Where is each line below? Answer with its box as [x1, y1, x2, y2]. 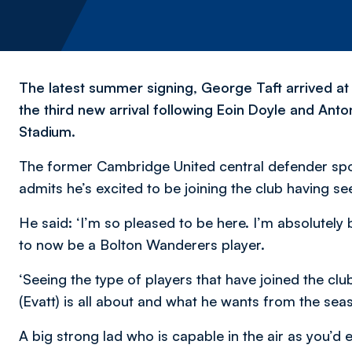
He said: [19, 214, 76, 231]
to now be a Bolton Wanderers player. [19, 236, 265, 253]
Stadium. [19, 123, 75, 140]
